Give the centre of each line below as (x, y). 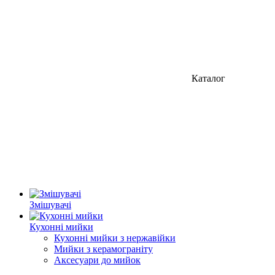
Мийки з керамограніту (103, 249)
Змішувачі (50, 205)
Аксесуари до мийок (97, 260)
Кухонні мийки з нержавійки (115, 238)
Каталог (207, 78)
